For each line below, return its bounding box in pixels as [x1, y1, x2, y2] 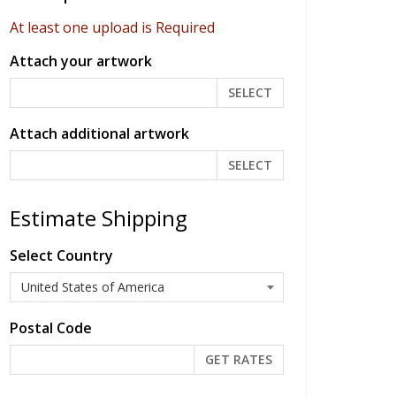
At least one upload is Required [10, 17, 215, 37]
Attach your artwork [10, 50, 152, 71]
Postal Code [10, 317, 92, 338]
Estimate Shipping [10, 202, 187, 232]
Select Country [10, 245, 113, 265]
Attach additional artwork [10, 123, 189, 143]
